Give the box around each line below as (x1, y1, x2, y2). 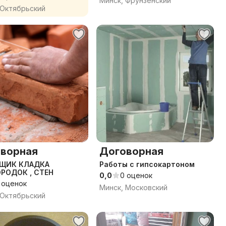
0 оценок (120, 171, 152, 180)
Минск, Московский (99, 183, 167, 192)
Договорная (99, 145, 163, 157)
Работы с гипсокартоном (99, 160, 195, 168)
